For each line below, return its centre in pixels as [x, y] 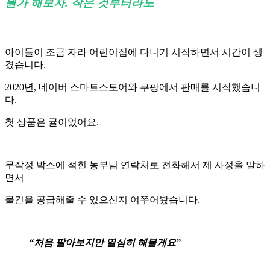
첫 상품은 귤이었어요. [53, 122]
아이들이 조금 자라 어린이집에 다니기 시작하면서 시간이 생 [134, 52]
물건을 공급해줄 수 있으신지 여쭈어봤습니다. [104, 200]
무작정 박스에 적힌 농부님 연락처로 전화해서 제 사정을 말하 [135, 165]
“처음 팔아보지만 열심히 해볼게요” [105, 243]
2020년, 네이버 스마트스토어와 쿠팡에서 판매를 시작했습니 [133, 87]
